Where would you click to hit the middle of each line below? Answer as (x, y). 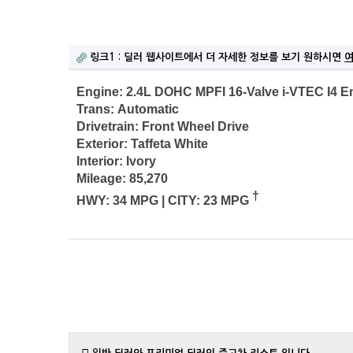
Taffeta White (169, 144)
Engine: (100, 92)
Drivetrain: (108, 126)
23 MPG (226, 201)
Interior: (100, 161)
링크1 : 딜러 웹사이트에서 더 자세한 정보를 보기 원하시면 (217, 57)
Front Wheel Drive (195, 126)
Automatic (148, 109)
